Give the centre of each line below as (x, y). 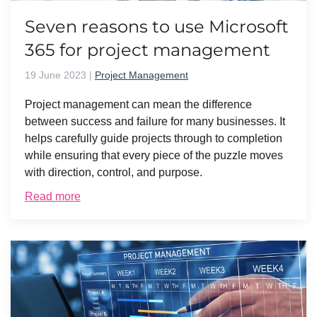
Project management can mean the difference (138, 104)
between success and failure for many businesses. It (155, 121)
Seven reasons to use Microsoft (157, 27)
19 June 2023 (56, 75)
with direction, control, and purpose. (115, 172)
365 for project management (148, 50)
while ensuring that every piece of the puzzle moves (154, 155)
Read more (53, 196)
